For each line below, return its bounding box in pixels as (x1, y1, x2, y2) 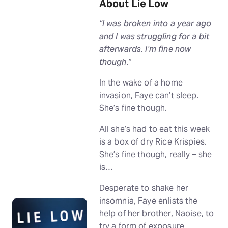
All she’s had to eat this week (99, 124, 210, 134)
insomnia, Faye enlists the (99, 195, 198, 206)
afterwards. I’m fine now (99, 44, 191, 54)
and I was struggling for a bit (99, 31, 210, 42)
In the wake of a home (99, 77, 183, 88)
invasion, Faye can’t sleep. (99, 90, 199, 101)
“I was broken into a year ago (99, 18, 211, 29)
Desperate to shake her (99, 183, 188, 193)
